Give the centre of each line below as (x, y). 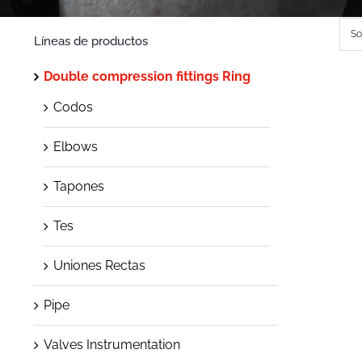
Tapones (79, 187)
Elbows (76, 147)
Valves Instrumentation (112, 345)
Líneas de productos (91, 42)
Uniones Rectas (99, 266)
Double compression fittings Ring (147, 77)
